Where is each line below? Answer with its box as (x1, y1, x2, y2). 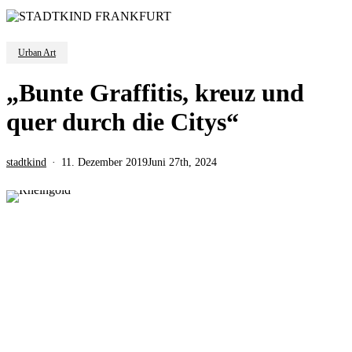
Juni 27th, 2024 (148, 156, 217, 168)
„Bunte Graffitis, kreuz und (6, 78, 304, 107)
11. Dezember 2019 (61, 156, 148, 168)
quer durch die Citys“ (6, 107, 239, 136)
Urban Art (18, 46, 56, 58)
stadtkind (6, 156, 46, 168)
